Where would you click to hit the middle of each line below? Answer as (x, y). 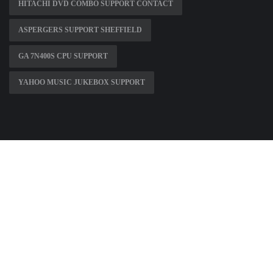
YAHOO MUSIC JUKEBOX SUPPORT (82, 83)
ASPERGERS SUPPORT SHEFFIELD (80, 30)
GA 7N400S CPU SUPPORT (63, 56)
